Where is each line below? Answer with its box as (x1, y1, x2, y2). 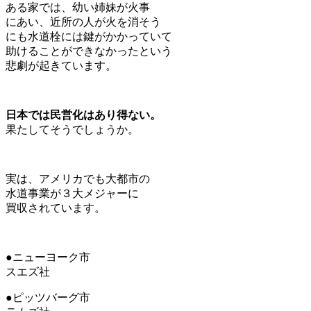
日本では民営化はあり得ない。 (6, 108, 161, 121)
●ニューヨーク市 (6, 251, 90, 263)
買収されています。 (6, 201, 106, 214)
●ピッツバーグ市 (6, 291, 90, 303)
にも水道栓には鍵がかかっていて (6, 30, 172, 42)
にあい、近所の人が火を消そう (6, 15, 161, 28)
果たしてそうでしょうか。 (6, 123, 139, 135)
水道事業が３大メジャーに (6, 187, 139, 199)
